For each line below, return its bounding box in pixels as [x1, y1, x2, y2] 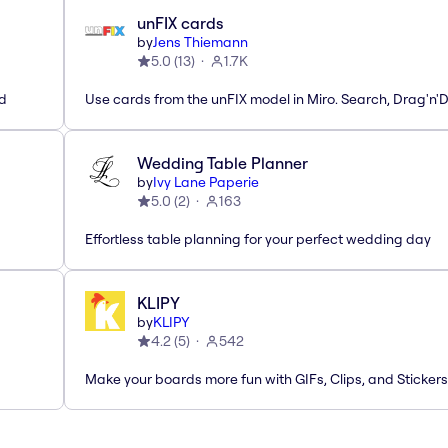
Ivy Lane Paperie [153, 172, 259, 191]
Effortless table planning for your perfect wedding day [85, 229, 431, 248]
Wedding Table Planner [137, 152, 308, 173]
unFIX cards [137, 12, 223, 33]
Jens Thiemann [153, 32, 248, 51]
